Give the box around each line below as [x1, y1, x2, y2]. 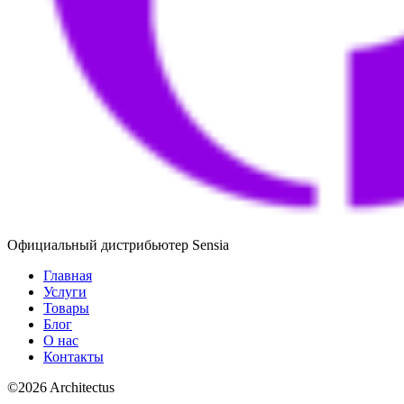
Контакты [43, 348, 104, 364]
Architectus [47, 379, 115, 395]
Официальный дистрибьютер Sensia [7, 236, 229, 252]
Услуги [43, 283, 87, 299]
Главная [43, 267, 92, 283]
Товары [43, 299, 89, 316]
